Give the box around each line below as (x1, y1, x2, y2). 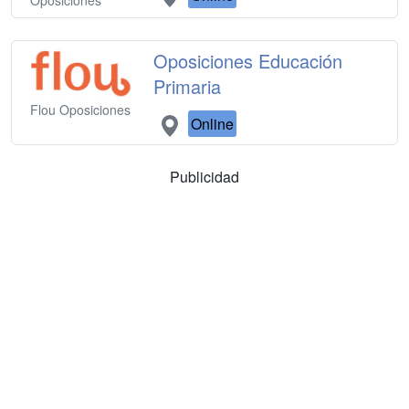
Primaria (153, 73, 222, 100)
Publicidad (170, 166, 239, 188)
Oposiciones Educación (153, 47, 343, 75)
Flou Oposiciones (30, 100, 131, 119)
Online (191, 113, 235, 135)
